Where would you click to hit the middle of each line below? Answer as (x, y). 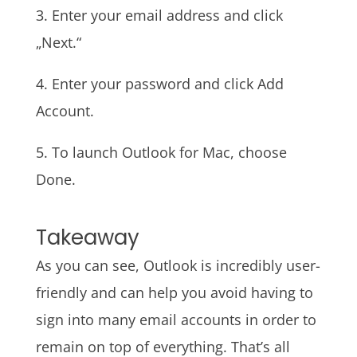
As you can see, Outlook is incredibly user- (178, 266)
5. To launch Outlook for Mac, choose (161, 152)
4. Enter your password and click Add (159, 83)
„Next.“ (58, 42)
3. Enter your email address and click (159, 15)
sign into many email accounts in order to (176, 320)
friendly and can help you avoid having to (174, 293)
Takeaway (87, 238)
